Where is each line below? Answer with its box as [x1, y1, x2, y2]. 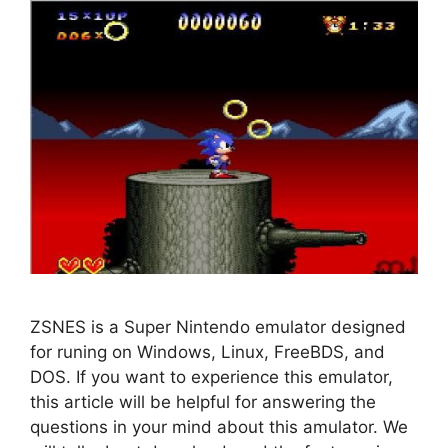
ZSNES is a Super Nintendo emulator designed [30, 317, 406, 338]
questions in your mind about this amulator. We [30, 417, 408, 438]
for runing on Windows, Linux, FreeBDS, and [30, 342, 385, 363]
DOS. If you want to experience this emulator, [30, 367, 393, 388]
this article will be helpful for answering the [30, 392, 376, 413]
